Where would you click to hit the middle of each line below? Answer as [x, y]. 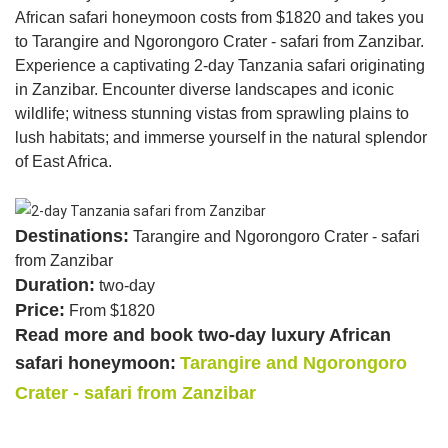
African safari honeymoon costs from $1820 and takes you [219, 18]
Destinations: [72, 236]
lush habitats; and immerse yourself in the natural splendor [221, 138]
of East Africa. [63, 162]
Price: [40, 310]
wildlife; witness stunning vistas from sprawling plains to [212, 114]
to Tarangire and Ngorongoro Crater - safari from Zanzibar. [219, 42]
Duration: [55, 285]
